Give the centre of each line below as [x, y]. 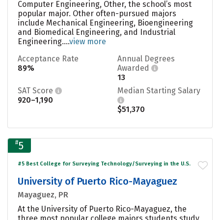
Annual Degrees [146, 58]
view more [88, 41]
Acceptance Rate [48, 58]
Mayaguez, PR [43, 194]
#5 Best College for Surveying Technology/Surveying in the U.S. [104, 164]
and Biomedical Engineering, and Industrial [96, 32]
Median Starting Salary [159, 90]
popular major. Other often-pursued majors [97, 13]
